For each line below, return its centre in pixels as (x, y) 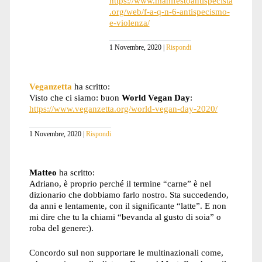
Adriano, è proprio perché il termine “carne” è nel (120, 184)
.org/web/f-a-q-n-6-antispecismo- (169, 11)
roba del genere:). (61, 228)
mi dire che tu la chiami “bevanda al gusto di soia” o (125, 217)
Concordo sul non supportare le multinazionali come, (126, 253)
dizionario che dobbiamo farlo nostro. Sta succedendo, (129, 195)
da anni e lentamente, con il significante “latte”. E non (127, 206)
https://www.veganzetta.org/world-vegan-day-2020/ (123, 108)
